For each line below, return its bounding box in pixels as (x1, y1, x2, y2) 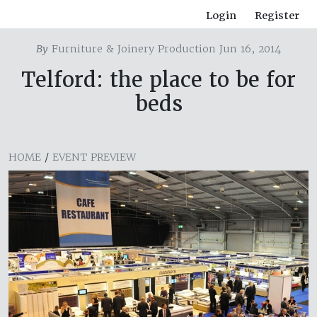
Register (255, 9, 299, 23)
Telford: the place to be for (21, 67, 296, 93)
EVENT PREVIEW (52, 151, 136, 164)
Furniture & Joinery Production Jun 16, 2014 (48, 42, 281, 56)
